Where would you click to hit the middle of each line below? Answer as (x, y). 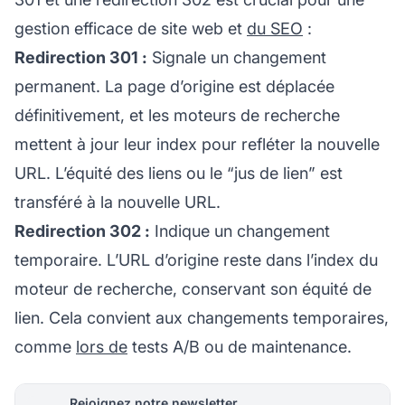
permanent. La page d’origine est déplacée (174, 86)
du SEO (275, 28)
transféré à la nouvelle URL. (118, 202)
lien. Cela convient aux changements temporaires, (202, 317)
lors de (102, 346)
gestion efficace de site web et (131, 28)
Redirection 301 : (81, 57)
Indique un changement (240, 231)
